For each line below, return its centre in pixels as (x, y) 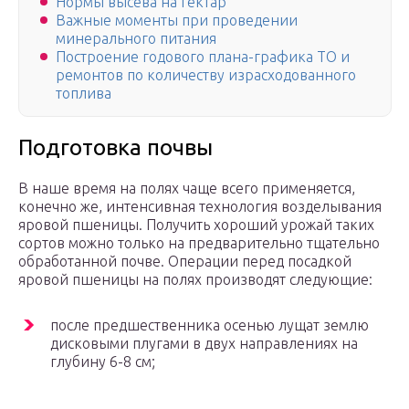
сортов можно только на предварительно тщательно (199, 243)
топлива (84, 94)
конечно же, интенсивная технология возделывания (200, 207)
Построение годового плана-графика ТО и (203, 57)
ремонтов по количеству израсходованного (206, 75)
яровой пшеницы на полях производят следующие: (195, 280)
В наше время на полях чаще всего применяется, (187, 189)
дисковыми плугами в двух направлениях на (204, 344)
